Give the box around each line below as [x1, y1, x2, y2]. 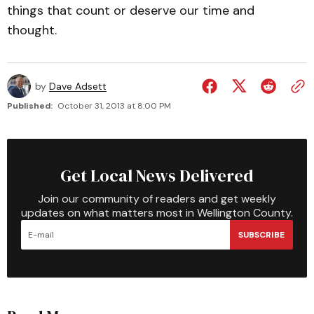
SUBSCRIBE [238, 228, 285, 240]
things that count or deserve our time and [7, 2, 254, 19]
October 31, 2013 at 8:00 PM [57, 100, 171, 111]
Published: [7, 100, 53, 111]
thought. [7, 22, 57, 39]
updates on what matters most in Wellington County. [21, 205, 293, 220]
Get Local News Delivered [60, 164, 254, 187]
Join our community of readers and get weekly [38, 191, 276, 206]
